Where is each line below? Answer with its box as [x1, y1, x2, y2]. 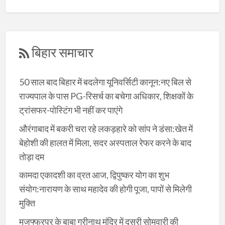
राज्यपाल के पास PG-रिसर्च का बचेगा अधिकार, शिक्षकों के [19, 90, 193, 102]
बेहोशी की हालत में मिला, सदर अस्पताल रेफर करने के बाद [19, 137, 191, 148]
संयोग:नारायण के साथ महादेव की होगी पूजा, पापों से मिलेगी [19, 183, 192, 195]
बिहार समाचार [31, 44, 93, 60]
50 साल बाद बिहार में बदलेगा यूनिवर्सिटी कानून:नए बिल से [19, 76, 191, 88]
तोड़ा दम [19, 151, 44, 162]
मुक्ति [19, 197, 35, 209]
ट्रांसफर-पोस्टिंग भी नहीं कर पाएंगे [19, 104, 123, 116]
